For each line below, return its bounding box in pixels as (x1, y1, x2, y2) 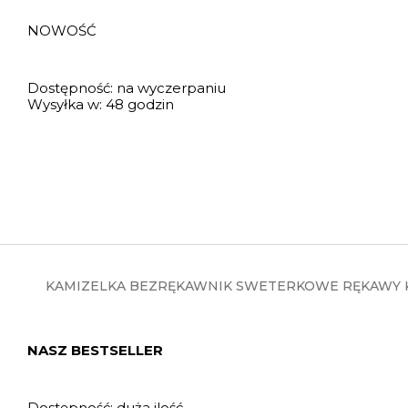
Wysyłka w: (27, 96, 103, 113)
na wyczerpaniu (117, 79, 227, 97)
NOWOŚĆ (27, 22, 101, 39)
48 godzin (106, 96, 175, 113)
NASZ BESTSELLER (27, 342, 168, 359)
